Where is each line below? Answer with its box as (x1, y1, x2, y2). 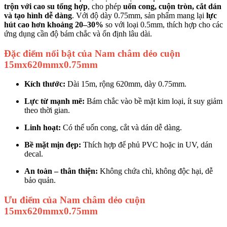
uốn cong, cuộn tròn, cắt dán (123, 2, 221, 11)
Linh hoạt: (24, 123, 61, 132)
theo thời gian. (24, 106, 70, 115)
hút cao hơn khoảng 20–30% (4, 20, 103, 29)
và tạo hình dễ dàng (4, 11, 72, 20)
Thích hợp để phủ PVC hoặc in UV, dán (81, 140, 212, 149)
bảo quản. (24, 176, 56, 185)
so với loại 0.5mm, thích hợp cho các (103, 20, 223, 29)
